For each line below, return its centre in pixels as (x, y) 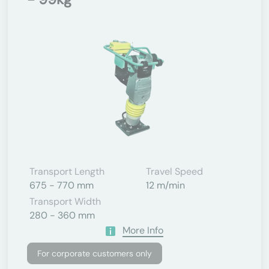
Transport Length (67, 171)
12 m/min (165, 185)
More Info (143, 230)
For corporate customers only (95, 253)
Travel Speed (174, 171)
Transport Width (65, 201)
